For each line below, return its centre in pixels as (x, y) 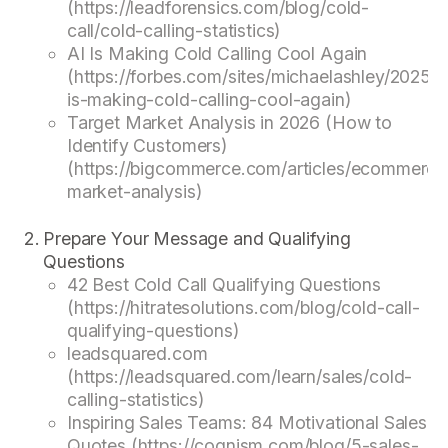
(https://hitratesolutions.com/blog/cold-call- (243, 308)
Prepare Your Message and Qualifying (197, 239)
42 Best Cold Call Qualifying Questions (223, 285)
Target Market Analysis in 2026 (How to (229, 122)
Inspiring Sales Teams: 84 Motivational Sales (246, 423)
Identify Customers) (146, 145)
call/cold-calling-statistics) (173, 30)
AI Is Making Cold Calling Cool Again (217, 53)
